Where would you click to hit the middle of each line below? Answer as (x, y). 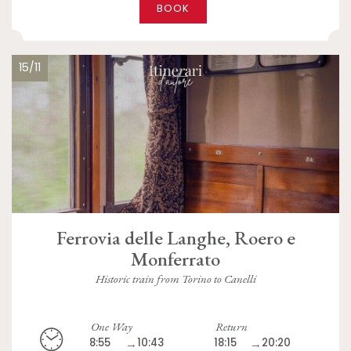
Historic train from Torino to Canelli (175, 279)
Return (231, 326)
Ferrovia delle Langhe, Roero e (175, 237)
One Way (112, 326)
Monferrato (175, 258)
